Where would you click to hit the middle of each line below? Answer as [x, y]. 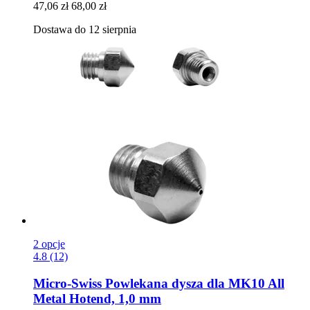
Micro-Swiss [67, 284]
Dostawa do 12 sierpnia [85, 30]
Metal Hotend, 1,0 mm [97, 299]
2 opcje [49, 244]
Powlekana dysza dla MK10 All [193, 284]
